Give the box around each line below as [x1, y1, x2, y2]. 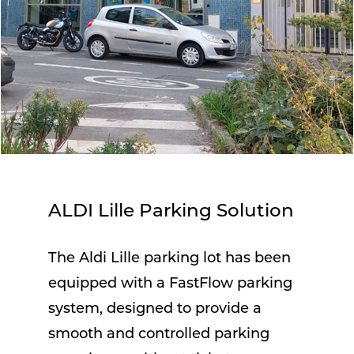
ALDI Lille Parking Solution [47, 202, 294, 221]
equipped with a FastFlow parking [47, 276, 292, 292]
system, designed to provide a [47, 301, 262, 317]
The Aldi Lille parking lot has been [47, 250, 291, 266]
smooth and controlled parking [47, 326, 269, 342]
